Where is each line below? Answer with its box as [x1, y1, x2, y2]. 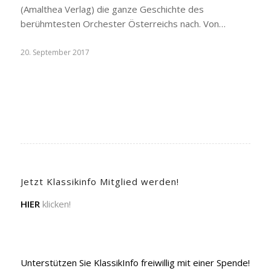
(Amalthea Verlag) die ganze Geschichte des [20, 3, 204, 15]
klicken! [39, 197, 71, 210]
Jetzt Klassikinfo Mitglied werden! [20, 175, 179, 188]
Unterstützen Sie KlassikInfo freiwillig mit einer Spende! [20, 256, 250, 269]
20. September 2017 [20, 47, 90, 57]
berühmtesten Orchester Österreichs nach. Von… [20, 18, 226, 30]
